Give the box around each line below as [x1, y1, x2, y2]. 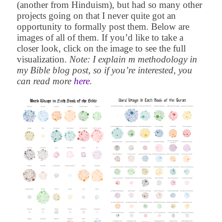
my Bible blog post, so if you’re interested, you [16, 65, 192, 76]
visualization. [16, 54, 69, 65]
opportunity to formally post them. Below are [16, 21, 189, 32]
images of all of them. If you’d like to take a [16, 32, 183, 43]
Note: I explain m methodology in [69, 54, 197, 65]
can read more [16, 76, 74, 87]
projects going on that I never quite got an [16, 10, 176, 21]
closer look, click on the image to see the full [16, 43, 186, 54]
